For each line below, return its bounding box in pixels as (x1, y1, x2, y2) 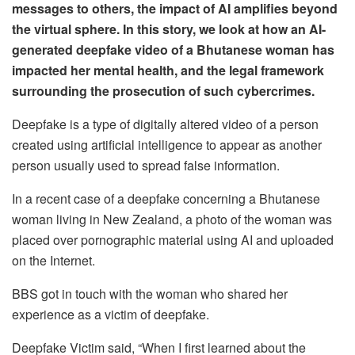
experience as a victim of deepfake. (12, 304, 209, 323)
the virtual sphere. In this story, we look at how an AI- (12, 19, 326, 38)
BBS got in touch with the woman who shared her (12, 284, 288, 303)
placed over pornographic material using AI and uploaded (12, 230, 334, 249)
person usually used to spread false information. (12, 155, 280, 174)
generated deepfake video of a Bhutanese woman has (12, 40, 334, 59)
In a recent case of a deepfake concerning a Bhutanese (12, 189, 320, 208)
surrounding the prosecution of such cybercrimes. (12, 81, 315, 100)
